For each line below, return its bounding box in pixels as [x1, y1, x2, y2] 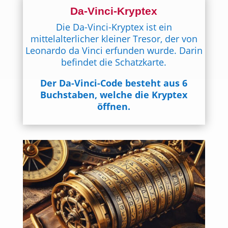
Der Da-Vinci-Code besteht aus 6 [40, 77, 188, 89]
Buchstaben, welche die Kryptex [40, 89, 188, 101]
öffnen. [97, 100, 131, 112]
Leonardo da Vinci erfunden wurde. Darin [25, 44, 203, 56]
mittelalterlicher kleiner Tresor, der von [30, 33, 197, 45]
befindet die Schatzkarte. [61, 56, 167, 68]
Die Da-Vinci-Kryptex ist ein [55, 21, 172, 33]
